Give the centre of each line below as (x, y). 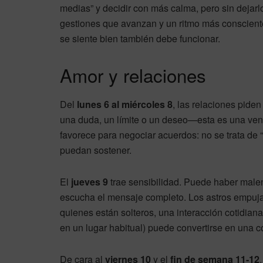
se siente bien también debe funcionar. (140, 39)
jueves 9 (90, 182)
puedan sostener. (96, 150)
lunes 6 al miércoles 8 (125, 104)
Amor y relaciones (133, 75)
